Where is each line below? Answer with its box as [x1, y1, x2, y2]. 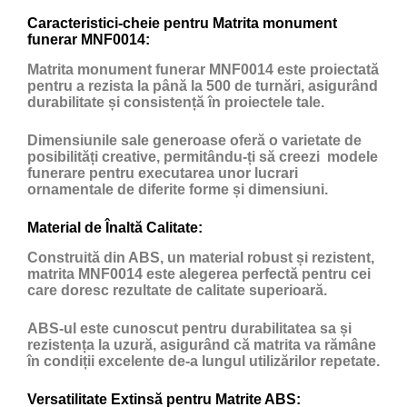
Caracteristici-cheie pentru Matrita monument [27, 15, 337, 31]
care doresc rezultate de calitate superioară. [27, 282, 327, 298]
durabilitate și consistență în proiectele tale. [27, 94, 324, 110]
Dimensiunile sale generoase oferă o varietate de [27, 132, 362, 148]
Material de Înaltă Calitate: [27, 219, 203, 235]
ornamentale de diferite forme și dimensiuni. [27, 181, 328, 197]
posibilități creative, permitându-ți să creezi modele [27, 148, 378, 164]
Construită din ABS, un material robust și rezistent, [27, 249, 374, 265]
